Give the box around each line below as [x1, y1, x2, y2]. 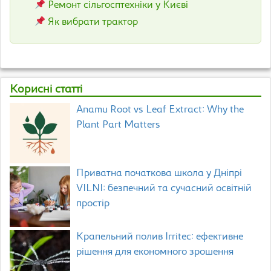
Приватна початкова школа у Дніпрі [76, 169, 242, 179]
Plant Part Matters [76, 120, 160, 131]
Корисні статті [10, 84, 82, 96]
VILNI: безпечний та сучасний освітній [76, 184, 252, 194]
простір [76, 199, 109, 209]
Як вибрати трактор [48, 18, 139, 28]
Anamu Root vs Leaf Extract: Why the [76, 105, 244, 116]
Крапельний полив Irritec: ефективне [76, 232, 243, 243]
